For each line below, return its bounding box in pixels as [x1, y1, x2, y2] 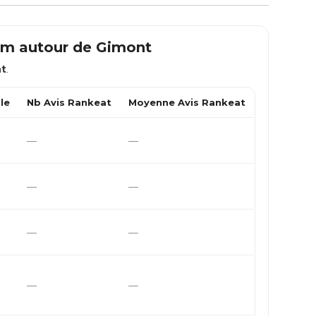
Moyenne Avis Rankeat [128, 97, 246, 108]
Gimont [95, 39, 152, 56]
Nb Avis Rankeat [27, 97, 112, 108]
